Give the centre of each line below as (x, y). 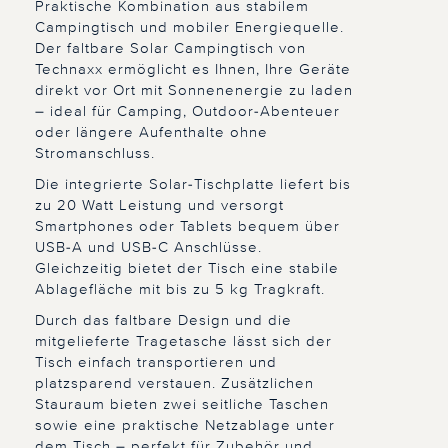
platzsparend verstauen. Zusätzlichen (174, 383)
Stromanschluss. (95, 153)
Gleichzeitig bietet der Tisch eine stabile (187, 268)
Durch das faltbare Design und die (163, 320)
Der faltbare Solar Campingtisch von (170, 48)
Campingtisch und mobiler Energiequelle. (189, 27)
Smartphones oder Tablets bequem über (187, 226)
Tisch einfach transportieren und (156, 362)
